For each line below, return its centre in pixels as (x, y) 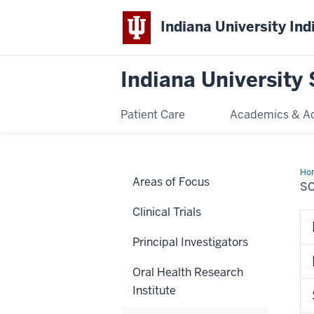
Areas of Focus (171, 182)
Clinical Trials (167, 212)
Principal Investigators (190, 242)
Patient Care (153, 114)
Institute (154, 290)
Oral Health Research (188, 272)
